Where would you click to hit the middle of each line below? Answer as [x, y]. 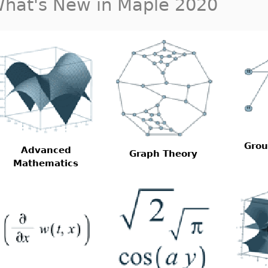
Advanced [46, 150]
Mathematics [46, 163]
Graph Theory [163, 153]
